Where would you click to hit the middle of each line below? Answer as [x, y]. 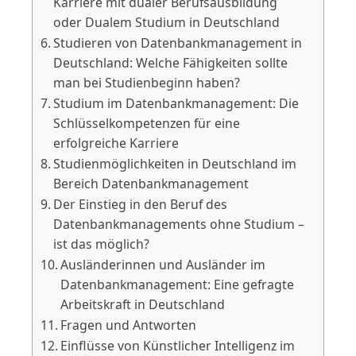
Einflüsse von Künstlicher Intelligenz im [178, 345]
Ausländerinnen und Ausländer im [163, 264]
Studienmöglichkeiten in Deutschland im [175, 163]
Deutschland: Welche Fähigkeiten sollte [171, 62]
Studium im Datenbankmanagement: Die [176, 103]
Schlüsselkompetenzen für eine [147, 123]
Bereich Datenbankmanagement [151, 183]
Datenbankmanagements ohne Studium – [179, 224]
